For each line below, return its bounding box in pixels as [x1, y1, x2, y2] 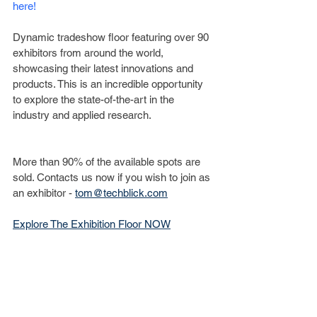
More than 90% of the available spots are [13, 155, 203, 168]
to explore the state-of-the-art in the [13, 93, 177, 105]
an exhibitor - [13, 186, 75, 199]
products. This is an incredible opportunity [13, 77, 206, 90]
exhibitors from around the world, [13, 46, 166, 59]
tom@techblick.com [75, 186, 168, 199]
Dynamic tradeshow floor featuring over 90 [13, 30, 212, 43]
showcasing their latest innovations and [13, 62, 196, 74]
